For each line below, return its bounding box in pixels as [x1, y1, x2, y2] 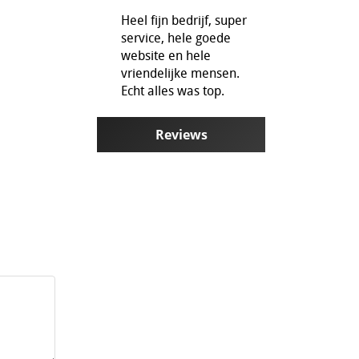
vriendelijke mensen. [121, 63, 240, 82]
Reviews [155, 125, 208, 143]
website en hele [121, 46, 211, 64]
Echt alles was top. [121, 81, 224, 99]
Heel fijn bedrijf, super [121, 10, 247, 29]
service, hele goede [121, 28, 231, 46]
